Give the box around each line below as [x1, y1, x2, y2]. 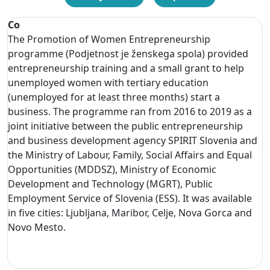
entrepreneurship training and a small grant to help [8, 61, 244, 75]
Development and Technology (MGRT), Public [8, 177, 213, 190]
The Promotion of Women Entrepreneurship [8, 32, 210, 46]
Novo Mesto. [8, 220, 66, 234]
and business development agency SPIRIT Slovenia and [8, 133, 257, 147]
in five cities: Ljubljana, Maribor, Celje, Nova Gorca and [8, 206, 252, 219]
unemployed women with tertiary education [8, 75, 209, 89]
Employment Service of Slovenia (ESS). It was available [8, 191, 252, 205]
